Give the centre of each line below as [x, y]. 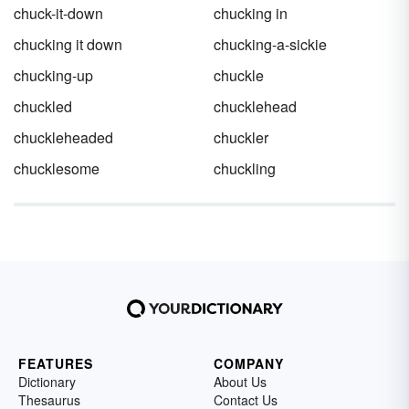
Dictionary [47, 382]
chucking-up [53, 75]
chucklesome [57, 168]
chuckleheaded [63, 137]
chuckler [241, 137]
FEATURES [56, 363]
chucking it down [68, 44]
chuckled [43, 106]
